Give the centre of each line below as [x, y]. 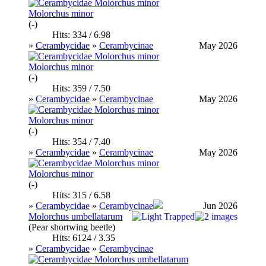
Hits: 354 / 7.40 [81, 141]
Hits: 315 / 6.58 [81, 195]
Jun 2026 [220, 205]
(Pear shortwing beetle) [72, 227]
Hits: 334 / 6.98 [81, 34]
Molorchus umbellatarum [75, 216]
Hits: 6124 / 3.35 [84, 237]
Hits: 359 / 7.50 [81, 88]
